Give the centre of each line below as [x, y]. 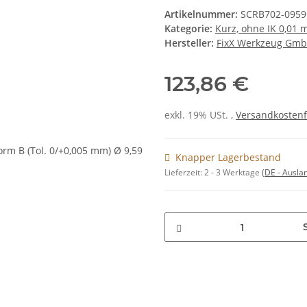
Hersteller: [189, 43]
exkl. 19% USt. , [200, 115]
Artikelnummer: [202, 14]
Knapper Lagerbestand [228, 158]
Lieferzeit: [184, 173]
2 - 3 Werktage [233, 173]
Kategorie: [190, 29]
